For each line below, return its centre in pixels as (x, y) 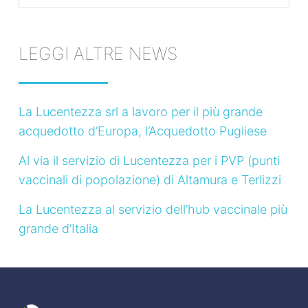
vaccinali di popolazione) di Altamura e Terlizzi (150, 180)
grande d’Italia (58, 229)
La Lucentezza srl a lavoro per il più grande (140, 112)
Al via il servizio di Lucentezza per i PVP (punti (149, 161)
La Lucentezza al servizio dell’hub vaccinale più (153, 210)
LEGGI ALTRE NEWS (98, 54)
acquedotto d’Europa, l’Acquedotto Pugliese (142, 131)
